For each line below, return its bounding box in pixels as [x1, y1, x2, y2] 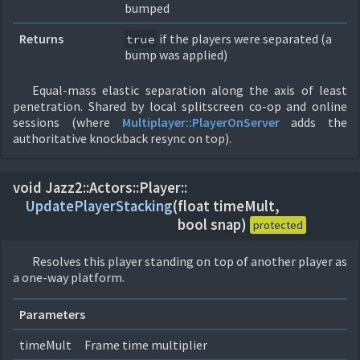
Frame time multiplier [84, 337, 207, 353]
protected [253, 217, 303, 232]
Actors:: [89, 178, 139, 197]
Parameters [19, 306, 85, 322]
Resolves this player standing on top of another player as [32, 253, 347, 269]
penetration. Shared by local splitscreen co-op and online [13, 98, 347, 114]
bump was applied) [125, 47, 227, 63]
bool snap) [178, 215, 250, 234]
